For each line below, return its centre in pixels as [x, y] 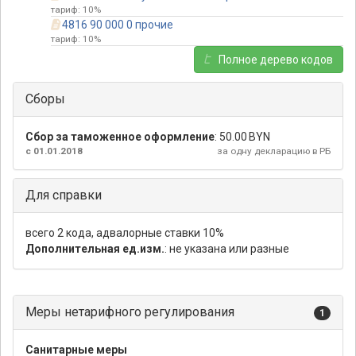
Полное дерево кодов [276, 60]
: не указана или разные [227, 249]
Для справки [64, 195]
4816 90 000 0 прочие [117, 25]
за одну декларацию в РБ [274, 151]
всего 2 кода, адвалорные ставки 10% [125, 233]
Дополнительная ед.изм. [95, 249]
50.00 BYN [245, 137]
